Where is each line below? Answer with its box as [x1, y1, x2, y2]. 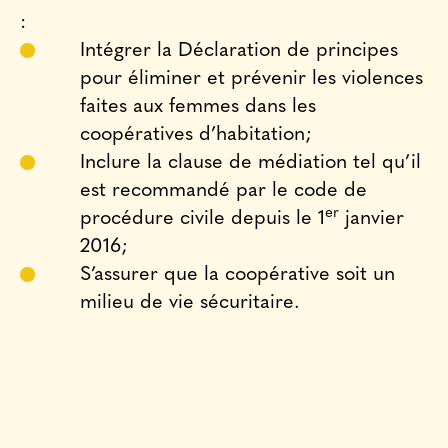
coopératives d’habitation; [80, 125, 312, 145]
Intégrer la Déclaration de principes [80, 41, 398, 61]
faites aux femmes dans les [80, 97, 316, 117]
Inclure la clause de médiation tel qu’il [80, 153, 421, 173]
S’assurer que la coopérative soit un [80, 265, 395, 285]
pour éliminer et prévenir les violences [80, 69, 423, 89]
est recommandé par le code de [80, 181, 367, 201]
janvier [339, 209, 404, 229]
